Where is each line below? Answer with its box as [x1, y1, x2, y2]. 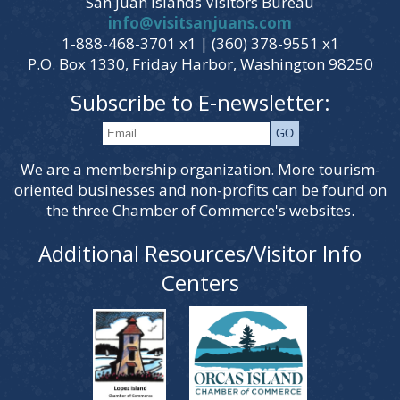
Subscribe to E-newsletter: [70, 87, 330, 118]
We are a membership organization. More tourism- [20, 159, 380, 180]
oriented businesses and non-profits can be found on [13, 179, 387, 201]
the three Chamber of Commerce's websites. [46, 200, 354, 221]
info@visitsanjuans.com [108, 12, 292, 34]
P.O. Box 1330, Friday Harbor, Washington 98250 [27, 54, 373, 75]
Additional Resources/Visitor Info [38, 238, 362, 269]
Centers [161, 268, 239, 298]
